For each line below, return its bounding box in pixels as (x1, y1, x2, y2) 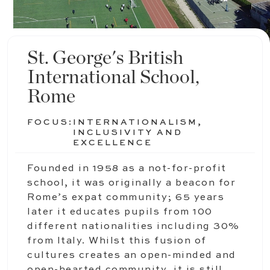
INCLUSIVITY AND (73, 128, 183, 137)
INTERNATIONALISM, (73, 118, 202, 127)
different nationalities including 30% (27, 222, 240, 231)
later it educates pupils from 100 (27, 207, 213, 217)
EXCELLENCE (73, 139, 152, 147)
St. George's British (27, 48, 183, 67)
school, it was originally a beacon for (27, 178, 236, 188)
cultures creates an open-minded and (27, 251, 236, 260)
